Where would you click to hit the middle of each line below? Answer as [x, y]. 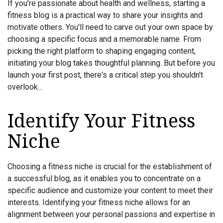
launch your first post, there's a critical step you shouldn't [105, 75]
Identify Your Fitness [101, 121]
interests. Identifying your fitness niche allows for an [99, 202]
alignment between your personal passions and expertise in [111, 214]
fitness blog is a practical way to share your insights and [105, 15]
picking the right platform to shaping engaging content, [102, 51]
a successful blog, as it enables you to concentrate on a [104, 178]
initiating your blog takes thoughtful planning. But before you [111, 63]
